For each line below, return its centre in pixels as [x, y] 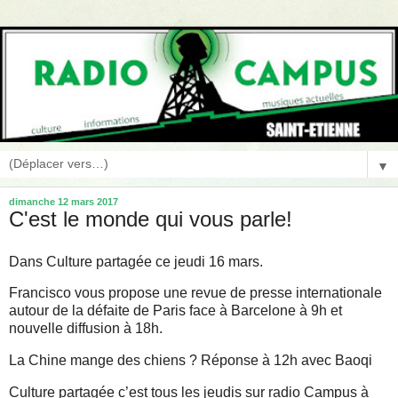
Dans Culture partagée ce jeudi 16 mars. [136, 261]
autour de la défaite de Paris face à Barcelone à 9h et [175, 311]
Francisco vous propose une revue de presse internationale [195, 293]
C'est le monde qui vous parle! [151, 219]
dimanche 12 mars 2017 [64, 201]
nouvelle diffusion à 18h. [86, 329]
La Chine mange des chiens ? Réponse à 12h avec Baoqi [191, 361]
